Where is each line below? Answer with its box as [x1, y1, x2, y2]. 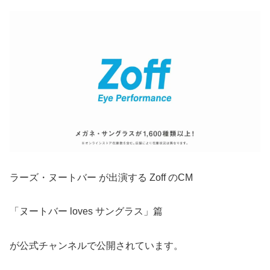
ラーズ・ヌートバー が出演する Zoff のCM [10, 172, 193, 183]
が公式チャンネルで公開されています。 [10, 240, 183, 251]
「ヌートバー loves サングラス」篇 [10, 206, 163, 217]
